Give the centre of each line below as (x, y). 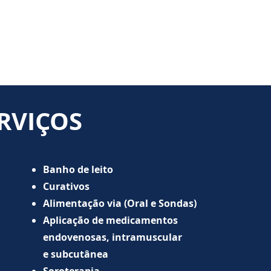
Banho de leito (79, 169)
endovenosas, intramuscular (113, 237)
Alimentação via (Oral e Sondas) (120, 203)
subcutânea (80, 254)
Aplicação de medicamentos (110, 220)
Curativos (66, 186)
